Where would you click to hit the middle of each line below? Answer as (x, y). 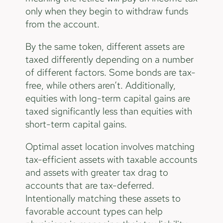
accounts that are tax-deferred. (90, 185)
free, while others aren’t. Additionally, (100, 86)
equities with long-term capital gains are (108, 99)
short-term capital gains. (76, 124)
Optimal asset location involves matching (110, 146)
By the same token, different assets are (105, 47)
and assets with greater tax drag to (97, 172)
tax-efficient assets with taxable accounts (111, 159)
